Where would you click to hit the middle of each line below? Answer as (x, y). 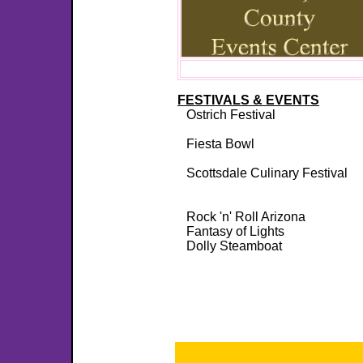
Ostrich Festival (231, 115)
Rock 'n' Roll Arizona (246, 217)
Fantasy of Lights (235, 231)
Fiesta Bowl (220, 144)
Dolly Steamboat (234, 246)
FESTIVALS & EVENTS (248, 100)
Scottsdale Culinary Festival (267, 173)
